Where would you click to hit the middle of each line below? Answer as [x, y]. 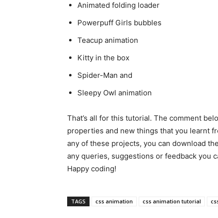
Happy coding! [92, 168]
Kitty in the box [103, 57]
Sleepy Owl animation [115, 92]
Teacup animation [108, 40]
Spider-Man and [105, 75]
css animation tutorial [172, 201]
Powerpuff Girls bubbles [119, 22]
